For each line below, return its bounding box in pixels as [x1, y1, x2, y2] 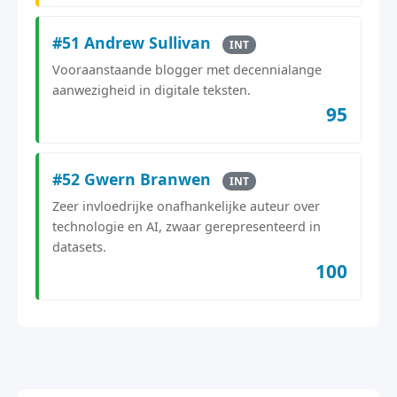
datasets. [52, 237, 106, 255]
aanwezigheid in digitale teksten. [52, 81, 251, 98]
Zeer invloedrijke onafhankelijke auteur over [52, 197, 320, 214]
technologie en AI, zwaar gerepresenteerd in [52, 217, 321, 235]
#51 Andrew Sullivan [52, 31, 215, 53]
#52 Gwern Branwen [52, 167, 215, 190]
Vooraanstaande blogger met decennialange [52, 60, 322, 78]
